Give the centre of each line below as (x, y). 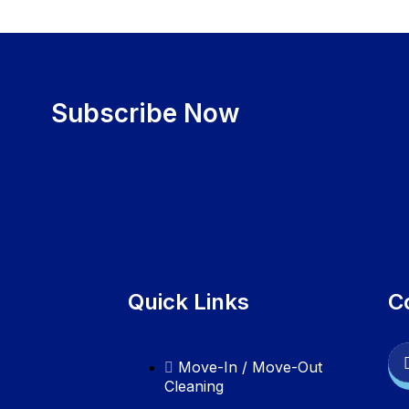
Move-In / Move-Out (250, 367)
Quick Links (189, 301)
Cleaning (194, 386)
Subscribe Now (146, 113)
